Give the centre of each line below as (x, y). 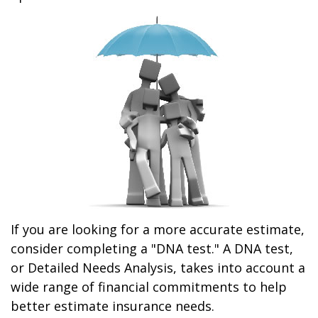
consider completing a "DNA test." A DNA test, (152, 248)
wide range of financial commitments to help (149, 287)
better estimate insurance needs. (113, 306)
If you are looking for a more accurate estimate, (158, 229)
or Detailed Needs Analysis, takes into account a (158, 268)
